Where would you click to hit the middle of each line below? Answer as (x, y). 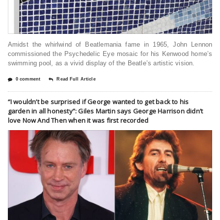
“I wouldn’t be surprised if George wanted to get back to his (98, 101)
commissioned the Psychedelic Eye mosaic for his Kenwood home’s (110, 54)
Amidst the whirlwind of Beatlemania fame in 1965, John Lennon (110, 44)
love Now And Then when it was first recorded (78, 120)
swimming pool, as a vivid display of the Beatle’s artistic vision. (101, 63)
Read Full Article (76, 79)
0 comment (28, 79)
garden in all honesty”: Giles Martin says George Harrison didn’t (105, 111)
